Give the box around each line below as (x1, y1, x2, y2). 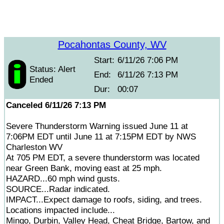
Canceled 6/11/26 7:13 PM (6, 100, 106, 110)
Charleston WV (6, 142, 62, 152)
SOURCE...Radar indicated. (6, 184, 110, 194)
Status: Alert (29, 64, 75, 74)
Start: (94, 55, 114, 65)
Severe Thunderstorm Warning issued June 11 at (6, 121, 188, 131)
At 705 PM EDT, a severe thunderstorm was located (6, 152, 199, 162)
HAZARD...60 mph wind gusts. (6, 173, 120, 183)
